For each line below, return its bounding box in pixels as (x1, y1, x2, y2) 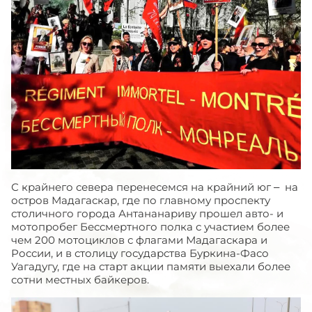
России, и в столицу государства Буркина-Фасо (11, 247, 269, 260)
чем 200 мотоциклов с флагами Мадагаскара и (11, 233, 267, 247)
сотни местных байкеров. (11, 273, 149, 287)
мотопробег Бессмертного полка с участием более (11, 220, 290, 234)
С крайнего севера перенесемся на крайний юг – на (11, 180, 298, 194)
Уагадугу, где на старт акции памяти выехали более (11, 260, 290, 274)
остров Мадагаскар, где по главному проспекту (11, 194, 270, 208)
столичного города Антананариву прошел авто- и (11, 207, 283, 221)
